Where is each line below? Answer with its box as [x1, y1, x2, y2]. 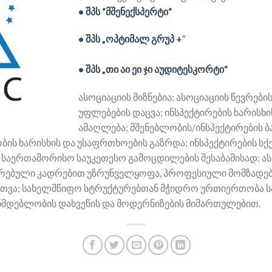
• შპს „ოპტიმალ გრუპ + [78, 33, 182, 45]
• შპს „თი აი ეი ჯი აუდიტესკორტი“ [78, 63, 228, 75]
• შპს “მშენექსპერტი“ [78, 5, 172, 17]
